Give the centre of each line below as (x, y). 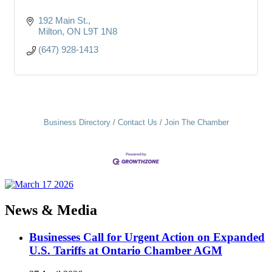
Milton (50, 31)
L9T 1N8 (100, 31)
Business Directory (77, 122)
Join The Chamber (196, 122)
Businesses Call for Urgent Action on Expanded (147, 237)
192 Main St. (63, 20)
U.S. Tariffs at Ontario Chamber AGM (126, 251)
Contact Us (137, 122)
